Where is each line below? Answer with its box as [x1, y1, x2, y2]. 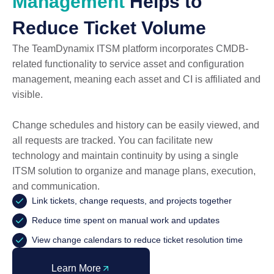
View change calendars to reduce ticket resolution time [32, 235, 243, 245]
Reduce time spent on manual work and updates [32, 215, 220, 226]
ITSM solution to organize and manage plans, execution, [12, 166, 256, 177]
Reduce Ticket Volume [12, 18, 206, 39]
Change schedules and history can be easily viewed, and [12, 120, 259, 131]
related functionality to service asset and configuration [12, 59, 244, 70]
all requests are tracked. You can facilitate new [12, 135, 213, 146]
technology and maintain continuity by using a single [12, 150, 239, 161]
